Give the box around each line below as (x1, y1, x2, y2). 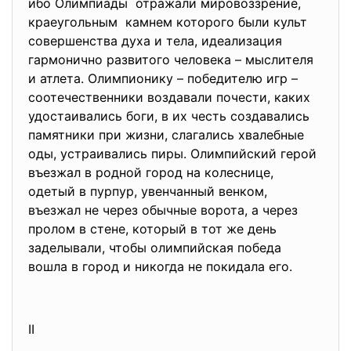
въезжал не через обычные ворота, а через (28, 202, 298, 218)
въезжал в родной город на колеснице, (28, 165, 273, 180)
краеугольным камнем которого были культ (28, 14, 311, 30)
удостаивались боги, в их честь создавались (28, 108, 309, 124)
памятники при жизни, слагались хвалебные (28, 127, 304, 143)
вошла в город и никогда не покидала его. (28, 259, 292, 274)
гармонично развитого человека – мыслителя (28, 52, 313, 67)
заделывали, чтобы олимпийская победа (28, 240, 281, 255)
